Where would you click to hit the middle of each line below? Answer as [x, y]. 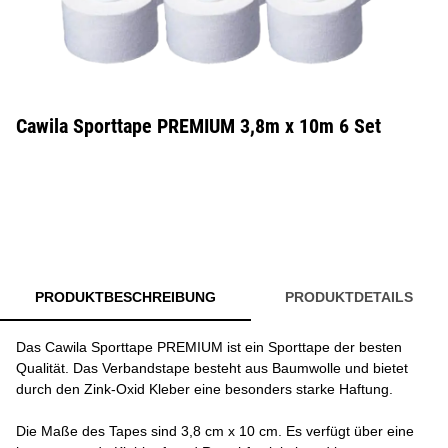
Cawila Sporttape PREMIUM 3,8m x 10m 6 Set [198, 126]
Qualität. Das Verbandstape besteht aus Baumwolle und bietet [212, 368]
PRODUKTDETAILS [349, 297]
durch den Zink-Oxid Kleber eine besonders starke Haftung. [204, 389]
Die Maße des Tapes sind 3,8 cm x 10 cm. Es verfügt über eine [215, 431]
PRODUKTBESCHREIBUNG [125, 297]
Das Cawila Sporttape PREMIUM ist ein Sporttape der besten [209, 347]
